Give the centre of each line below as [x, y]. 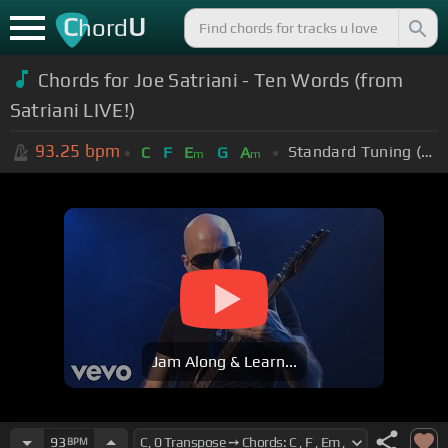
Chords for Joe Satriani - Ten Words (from [220, 79]
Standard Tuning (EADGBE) [427, 151]
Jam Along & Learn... [224, 362]
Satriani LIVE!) [72, 109]
